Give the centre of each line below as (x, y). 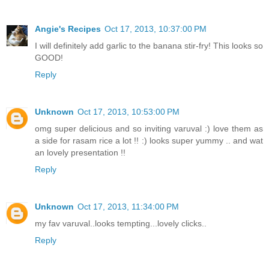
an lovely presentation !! (80, 152)
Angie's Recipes (68, 29)
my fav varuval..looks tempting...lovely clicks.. (121, 223)
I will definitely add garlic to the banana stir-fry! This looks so (149, 45)
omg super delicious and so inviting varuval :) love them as (149, 128)
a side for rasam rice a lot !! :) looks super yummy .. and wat (149, 140)
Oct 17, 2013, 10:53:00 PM (128, 111)
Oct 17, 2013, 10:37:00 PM (156, 29)
